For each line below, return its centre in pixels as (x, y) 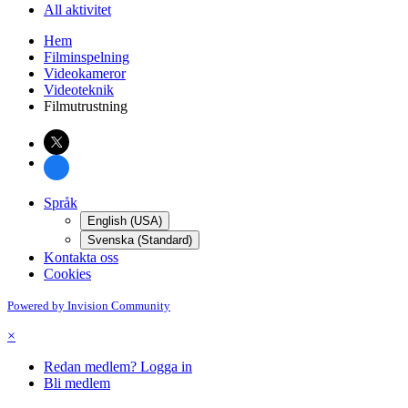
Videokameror (85, 73)
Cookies (67, 273)
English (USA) (125, 220)
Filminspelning (87, 56)
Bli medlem (77, 382)
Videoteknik (79, 89)
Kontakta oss (81, 257)
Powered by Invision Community (89, 305)
